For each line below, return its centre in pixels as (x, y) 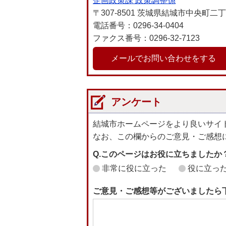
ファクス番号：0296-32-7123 (146, 38)
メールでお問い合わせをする (163, 58)
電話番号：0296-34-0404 (138, 25)
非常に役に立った (134, 168)
